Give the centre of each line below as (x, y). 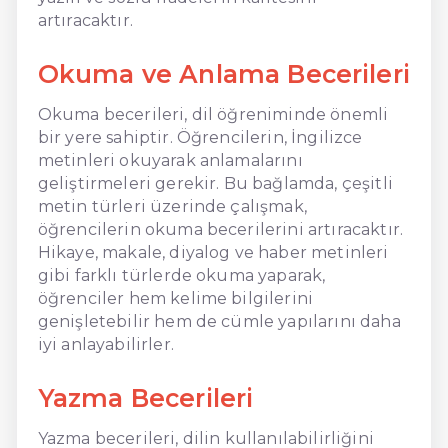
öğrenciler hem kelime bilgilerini (175, 298)
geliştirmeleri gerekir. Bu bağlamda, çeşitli (215, 183)
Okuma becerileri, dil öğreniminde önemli (213, 114)
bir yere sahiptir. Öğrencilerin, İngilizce (200, 137)
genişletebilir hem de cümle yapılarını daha (219, 321)
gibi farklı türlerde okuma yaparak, (181, 275)
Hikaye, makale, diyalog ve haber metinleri (213, 252)
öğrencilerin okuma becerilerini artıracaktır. (220, 229)
